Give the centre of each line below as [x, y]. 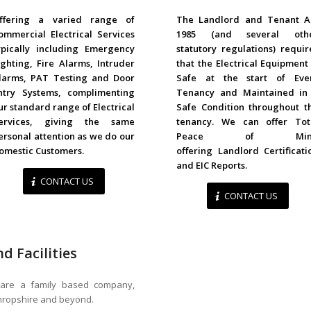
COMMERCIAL [64, 15]
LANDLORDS [247, 15]
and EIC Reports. [212, 166]
